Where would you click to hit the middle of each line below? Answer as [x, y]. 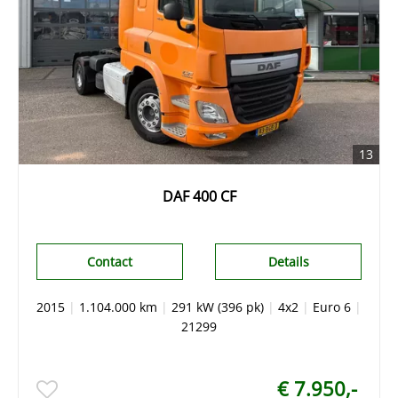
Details [288, 262]
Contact [109, 262]
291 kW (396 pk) [218, 307]
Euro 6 [332, 307]
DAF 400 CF [199, 196]
